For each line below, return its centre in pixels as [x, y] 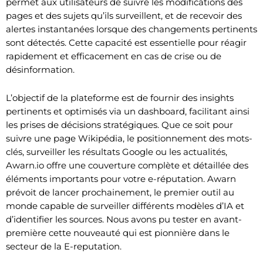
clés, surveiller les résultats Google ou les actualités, [117, 151]
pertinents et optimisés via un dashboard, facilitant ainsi [128, 111]
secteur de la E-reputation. [64, 246]
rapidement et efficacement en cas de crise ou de [114, 56]
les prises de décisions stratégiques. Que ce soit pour [119, 124]
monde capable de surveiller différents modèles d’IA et [125, 205]
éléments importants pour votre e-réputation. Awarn [121, 178]
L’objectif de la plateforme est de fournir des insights [120, 97]
